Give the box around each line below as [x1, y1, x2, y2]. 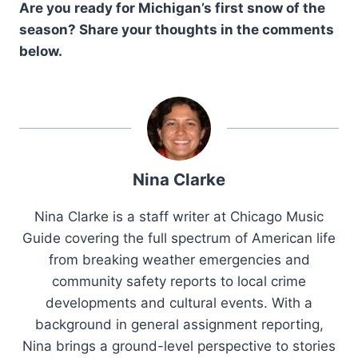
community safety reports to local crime [52, 273, 306, 290]
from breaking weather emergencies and [48, 252, 310, 268]
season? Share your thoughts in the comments [19, 22, 334, 38]
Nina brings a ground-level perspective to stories [22, 338, 336, 355]
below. [19, 43, 62, 60]
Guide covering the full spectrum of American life [22, 230, 336, 247]
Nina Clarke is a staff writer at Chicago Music [34, 209, 324, 225]
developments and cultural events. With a [46, 295, 312, 312]
